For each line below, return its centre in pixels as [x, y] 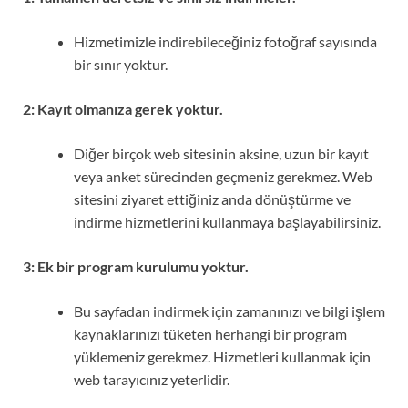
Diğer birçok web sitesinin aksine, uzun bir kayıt [221, 153]
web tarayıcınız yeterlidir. [152, 379]
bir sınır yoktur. [121, 64]
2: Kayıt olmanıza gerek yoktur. [123, 108]
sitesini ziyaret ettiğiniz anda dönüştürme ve [212, 199]
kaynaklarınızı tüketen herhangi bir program [210, 333]
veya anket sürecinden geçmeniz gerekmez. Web [223, 176]
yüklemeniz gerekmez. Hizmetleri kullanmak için [222, 356]
